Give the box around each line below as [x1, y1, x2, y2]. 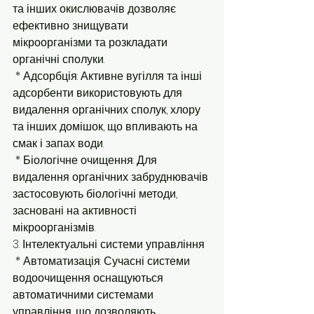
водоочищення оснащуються [13, 270, 166, 286]
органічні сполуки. [13, 51, 104, 67]
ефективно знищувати [13, 18, 131, 34]
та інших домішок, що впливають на [13, 118, 200, 135]
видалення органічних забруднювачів [13, 169, 211, 185]
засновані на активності [13, 203, 139, 219]
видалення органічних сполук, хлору [13, 102, 203, 118]
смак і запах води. [13, 135, 104, 151]
